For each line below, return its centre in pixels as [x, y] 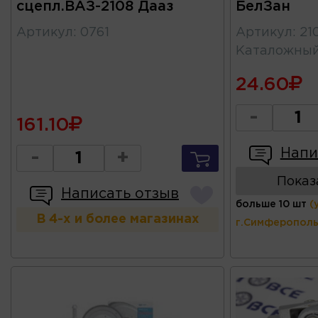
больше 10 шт [271, 204]
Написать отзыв [120, 193]
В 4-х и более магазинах [117, 219]
